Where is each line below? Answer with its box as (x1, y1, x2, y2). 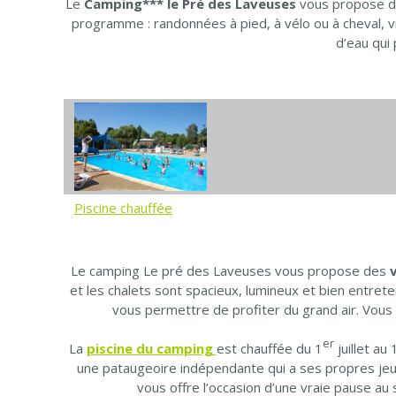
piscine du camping (86, 339, 217, 357)
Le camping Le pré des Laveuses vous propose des (71, 261, 390, 279)
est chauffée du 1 (216, 339, 323, 357)
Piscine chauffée (74, 199, 172, 217)
